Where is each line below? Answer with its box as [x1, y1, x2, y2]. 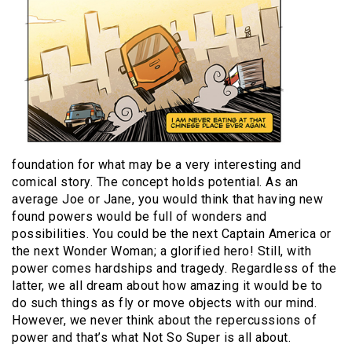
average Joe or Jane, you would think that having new [12, 191, 323, 207]
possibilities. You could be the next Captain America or [12, 225, 332, 241]
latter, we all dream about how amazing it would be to [12, 277, 323, 293]
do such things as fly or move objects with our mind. [12, 295, 317, 310]
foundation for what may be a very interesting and [12, 156, 302, 172]
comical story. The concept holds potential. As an [12, 174, 299, 189]
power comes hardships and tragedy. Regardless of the [12, 260, 336, 276]
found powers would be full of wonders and [12, 208, 267, 224]
